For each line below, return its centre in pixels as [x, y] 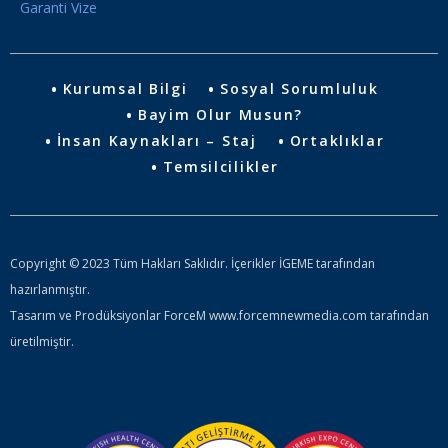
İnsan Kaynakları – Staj [156, 141]
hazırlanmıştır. [50, 290]
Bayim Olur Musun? [220, 115]
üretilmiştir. [42, 342]
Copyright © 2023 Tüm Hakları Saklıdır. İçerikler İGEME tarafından [192, 264]
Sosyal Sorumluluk [299, 89]
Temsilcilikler [220, 167]
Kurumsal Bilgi [125, 89]
